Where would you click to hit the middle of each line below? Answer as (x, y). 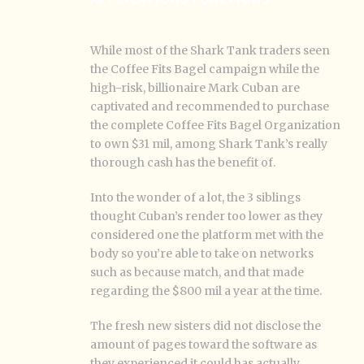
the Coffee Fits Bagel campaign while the (205, 69)
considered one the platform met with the (207, 235)
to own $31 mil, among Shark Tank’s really (209, 144)
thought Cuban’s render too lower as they (206, 216)
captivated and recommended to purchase (210, 106)
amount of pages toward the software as (204, 344)
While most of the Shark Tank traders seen (210, 50)
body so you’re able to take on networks (202, 253)
